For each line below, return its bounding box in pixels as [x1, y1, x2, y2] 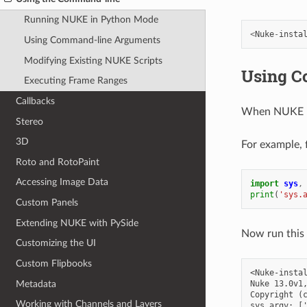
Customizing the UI [16, 238, 97, 249]
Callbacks [16, 95, 56, 106]
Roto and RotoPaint [16, 156, 100, 167]
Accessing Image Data [16, 177, 109, 188]
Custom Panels [16, 197, 79, 208]
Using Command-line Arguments [23, 35, 160, 45]
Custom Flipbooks [16, 258, 93, 269]
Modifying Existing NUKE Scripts [23, 55, 162, 66]
